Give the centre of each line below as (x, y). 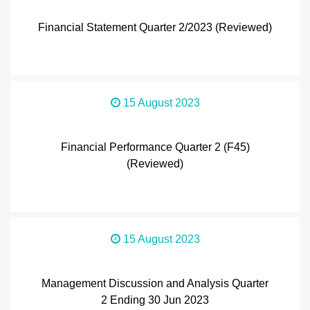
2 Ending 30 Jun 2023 (155, 300)
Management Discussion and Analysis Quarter (155, 283)
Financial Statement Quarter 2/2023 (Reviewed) (155, 27)
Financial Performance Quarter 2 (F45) (155, 147)
